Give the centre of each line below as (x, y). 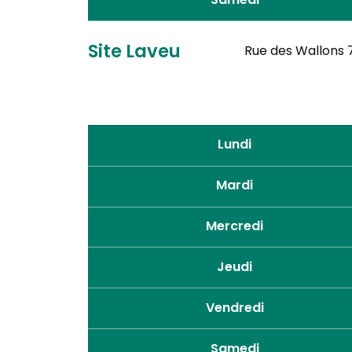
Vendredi (235, 308)
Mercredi (235, 227)
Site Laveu (134, 53)
